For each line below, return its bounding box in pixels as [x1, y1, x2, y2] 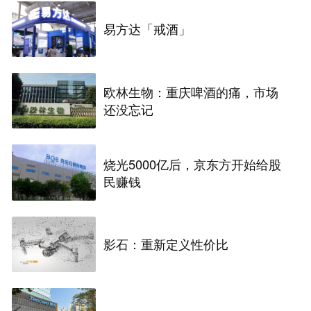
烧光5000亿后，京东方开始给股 [103, 154, 282, 173]
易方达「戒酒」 [103, 19, 192, 38]
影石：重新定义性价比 [103, 235, 229, 253]
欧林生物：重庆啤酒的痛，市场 [103, 83, 279, 101]
